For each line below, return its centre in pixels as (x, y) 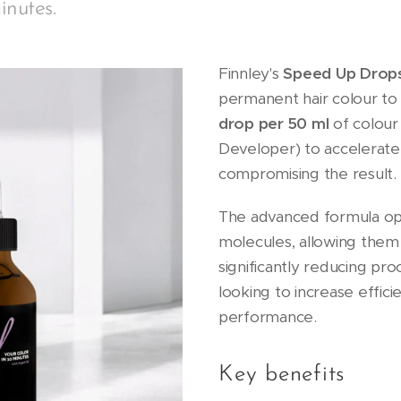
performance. (268, 317)
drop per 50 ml (274, 124)
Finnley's (251, 74)
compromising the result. (307, 174)
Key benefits (282, 375)
